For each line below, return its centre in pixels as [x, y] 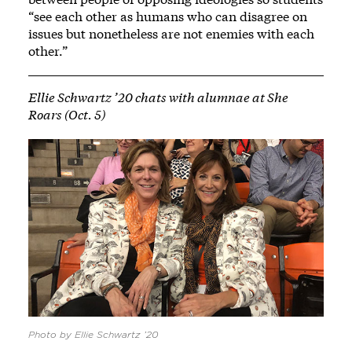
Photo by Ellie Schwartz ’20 [93, 334]
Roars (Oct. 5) [67, 115]
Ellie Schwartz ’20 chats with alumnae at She [158, 97]
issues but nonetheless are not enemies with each [171, 34]
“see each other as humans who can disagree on [168, 16]
